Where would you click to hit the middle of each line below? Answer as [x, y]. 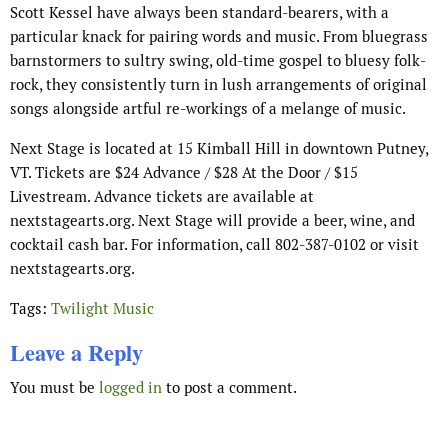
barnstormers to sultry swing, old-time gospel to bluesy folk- [218, 61]
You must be [54, 388]
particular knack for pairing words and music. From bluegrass [219, 37]
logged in [130, 388]
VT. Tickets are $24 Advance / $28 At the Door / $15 [184, 173]
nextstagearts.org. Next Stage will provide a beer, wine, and [212, 221]
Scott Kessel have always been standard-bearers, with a [199, 13]
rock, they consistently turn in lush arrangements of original [218, 85]
